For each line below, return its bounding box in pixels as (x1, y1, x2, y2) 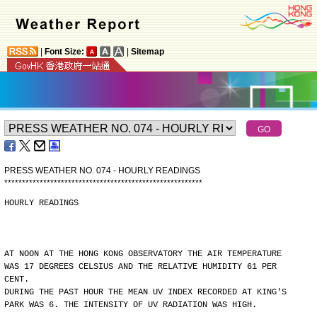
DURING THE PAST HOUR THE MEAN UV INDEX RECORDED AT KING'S (4, 287, 287, 297)
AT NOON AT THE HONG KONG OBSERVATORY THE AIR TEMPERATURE (4, 249, 282, 259)
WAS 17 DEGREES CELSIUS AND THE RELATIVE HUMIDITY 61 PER (4, 262, 277, 272)
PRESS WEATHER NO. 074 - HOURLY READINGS (4, 166, 200, 175)
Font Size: (45, 47, 84, 57)
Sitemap (131, 47, 164, 57)
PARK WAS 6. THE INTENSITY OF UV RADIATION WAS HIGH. (4, 300, 257, 310)
